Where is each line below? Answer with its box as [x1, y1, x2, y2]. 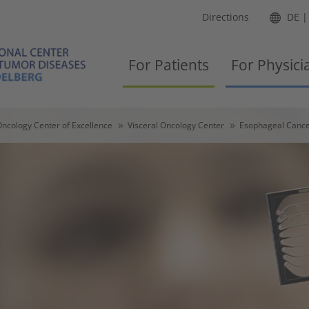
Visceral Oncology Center [128, 119, 224, 131]
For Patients [128, 55, 209, 74]
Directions [202, 10, 249, 23]
